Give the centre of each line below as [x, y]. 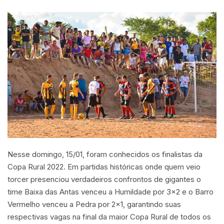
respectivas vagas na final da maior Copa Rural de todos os [109, 216]
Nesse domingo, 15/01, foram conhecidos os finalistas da [105, 154]
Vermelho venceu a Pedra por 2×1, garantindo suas [94, 204]
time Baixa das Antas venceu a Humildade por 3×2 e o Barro [110, 191]
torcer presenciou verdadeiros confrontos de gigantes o [104, 179]
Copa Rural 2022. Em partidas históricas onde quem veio [104, 166]
